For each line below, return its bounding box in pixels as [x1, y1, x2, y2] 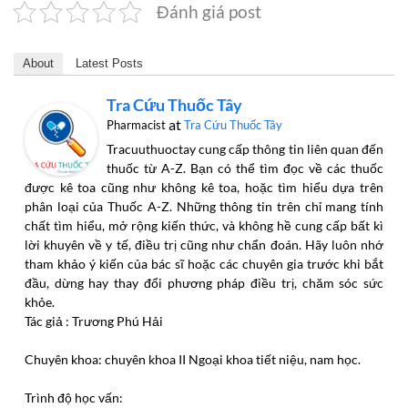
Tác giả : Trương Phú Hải [25, 312, 163, 329]
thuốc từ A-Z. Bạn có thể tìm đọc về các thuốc [107, 159, 383, 176]
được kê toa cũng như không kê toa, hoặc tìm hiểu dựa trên [25, 178, 383, 195]
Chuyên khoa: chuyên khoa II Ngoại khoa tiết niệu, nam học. [25, 351, 361, 367]
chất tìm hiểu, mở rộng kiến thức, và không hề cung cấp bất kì [25, 217, 383, 233]
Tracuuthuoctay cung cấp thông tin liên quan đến [107, 140, 383, 157]
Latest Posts [76, 56, 143, 70]
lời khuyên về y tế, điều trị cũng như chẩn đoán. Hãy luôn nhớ [25, 236, 383, 252]
